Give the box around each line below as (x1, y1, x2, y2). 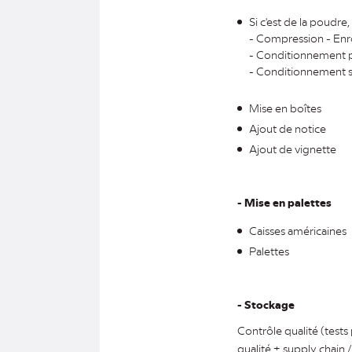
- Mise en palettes (237, 195, 332, 210)
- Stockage (237, 297, 295, 312)
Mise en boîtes (249, 101, 321, 115)
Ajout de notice (249, 121, 326, 135)
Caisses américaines (249, 223, 346, 237)
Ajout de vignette (249, 141, 336, 156)
